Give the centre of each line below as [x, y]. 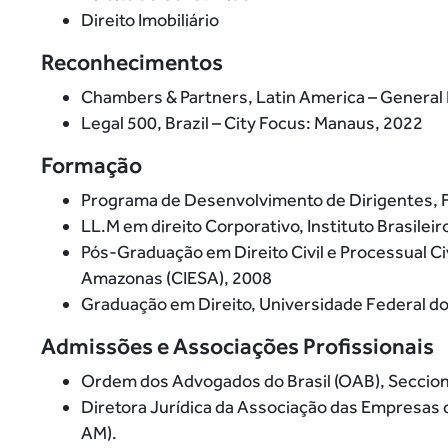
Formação [91, 165]
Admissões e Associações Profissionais [237, 346]
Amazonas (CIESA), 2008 [176, 278]
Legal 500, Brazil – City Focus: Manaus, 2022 [251, 123]
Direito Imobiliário [149, 20]
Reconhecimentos [131, 62]
